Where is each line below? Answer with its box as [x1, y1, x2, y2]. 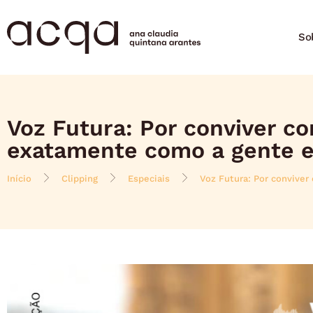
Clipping [61, 173, 98, 184]
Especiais [128, 173, 170, 184]
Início [7, 173, 31, 184]
